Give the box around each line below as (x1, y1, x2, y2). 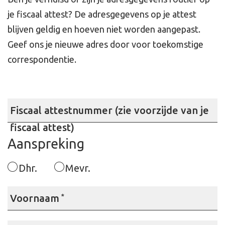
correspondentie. (8, 54, 76, 64)
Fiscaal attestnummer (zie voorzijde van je (10, 104, 209, 116)
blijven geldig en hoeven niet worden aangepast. (8, 24, 200, 34)
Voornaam (10, 192, 59, 204)
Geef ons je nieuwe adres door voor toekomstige (8, 39, 203, 49)
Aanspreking (8, 136, 84, 151)
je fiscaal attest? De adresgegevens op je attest (8, 9, 196, 19)
